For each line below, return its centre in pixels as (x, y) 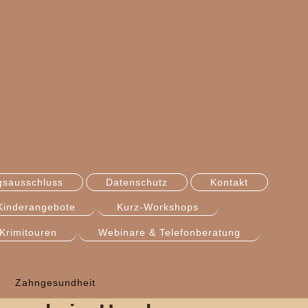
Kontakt (229, 182)
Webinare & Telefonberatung (169, 232)
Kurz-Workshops (158, 207)
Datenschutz (136, 182)
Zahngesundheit (55, 283)
